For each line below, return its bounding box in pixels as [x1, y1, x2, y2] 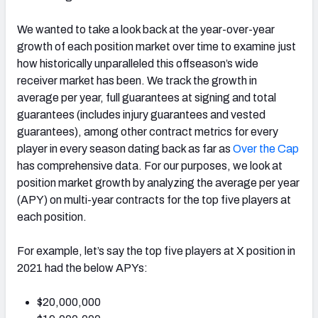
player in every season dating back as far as [17, 142, 233, 155]
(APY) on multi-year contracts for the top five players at [17, 193, 291, 206]
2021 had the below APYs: [17, 261, 148, 274]
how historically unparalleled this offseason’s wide [17, 57, 258, 70]
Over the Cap [233, 142, 299, 155]
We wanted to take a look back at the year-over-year [17, 23, 275, 35]
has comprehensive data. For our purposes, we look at [17, 159, 283, 172]
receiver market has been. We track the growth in [17, 74, 257, 87]
